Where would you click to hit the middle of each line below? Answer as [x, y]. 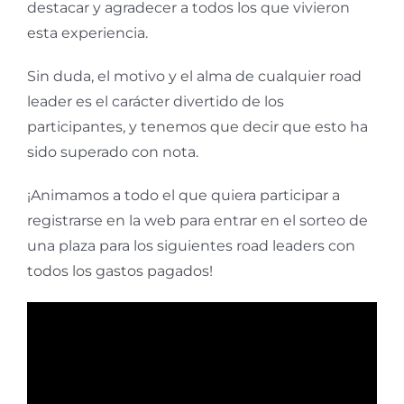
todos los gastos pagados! [120, 271]
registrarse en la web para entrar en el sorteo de [197, 220]
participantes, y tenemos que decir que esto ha [197, 126]
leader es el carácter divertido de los [156, 101]
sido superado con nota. [113, 151]
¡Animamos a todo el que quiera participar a [184, 195]
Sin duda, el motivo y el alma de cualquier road [194, 76]
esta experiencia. [87, 32]
